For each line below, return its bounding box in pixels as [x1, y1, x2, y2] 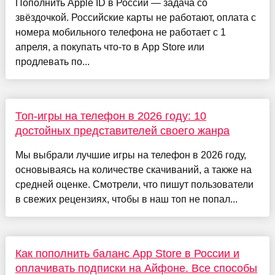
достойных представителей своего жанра [15, 125, 230, 137]
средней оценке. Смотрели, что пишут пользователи [15, 179, 254, 190]
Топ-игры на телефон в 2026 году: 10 [15, 110, 206, 123]
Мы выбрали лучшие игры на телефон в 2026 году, [15, 150, 246, 161]
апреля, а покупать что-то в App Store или [15, 42, 204, 53]
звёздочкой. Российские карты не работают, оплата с [15, 12, 256, 23]
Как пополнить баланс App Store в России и [15, 247, 239, 260]
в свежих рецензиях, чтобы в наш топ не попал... [15, 194, 238, 205]
